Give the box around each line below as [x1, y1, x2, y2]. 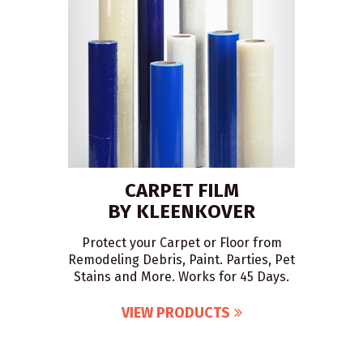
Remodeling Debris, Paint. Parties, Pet [68, 252, 295, 267]
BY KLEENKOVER [108, 200, 255, 223]
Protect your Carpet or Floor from [81, 235, 282, 250]
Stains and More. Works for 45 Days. [74, 269, 289, 284]
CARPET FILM [124, 179, 239, 202]
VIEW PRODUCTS [121, 304, 230, 322]
